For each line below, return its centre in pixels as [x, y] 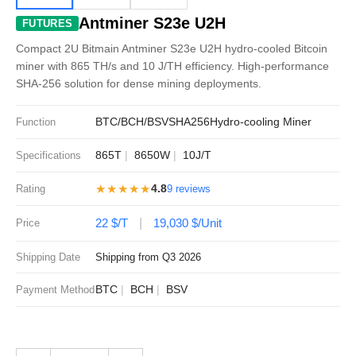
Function [36, 122]
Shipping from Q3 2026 [148, 257]
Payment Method [55, 290]
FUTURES [48, 23]
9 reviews [189, 189]
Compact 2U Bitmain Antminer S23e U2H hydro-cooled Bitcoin [172, 48]
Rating [31, 189]
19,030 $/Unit [188, 223]
